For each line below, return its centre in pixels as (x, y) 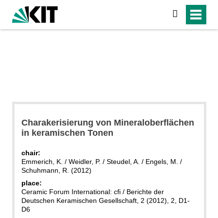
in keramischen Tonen (67, 133)
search (190, 14)
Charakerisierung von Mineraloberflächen (108, 122)
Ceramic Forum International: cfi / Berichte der (92, 191)
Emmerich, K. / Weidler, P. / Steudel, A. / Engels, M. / (101, 161)
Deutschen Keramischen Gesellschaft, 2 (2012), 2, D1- (105, 200)
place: (31, 183)
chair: (31, 153)
